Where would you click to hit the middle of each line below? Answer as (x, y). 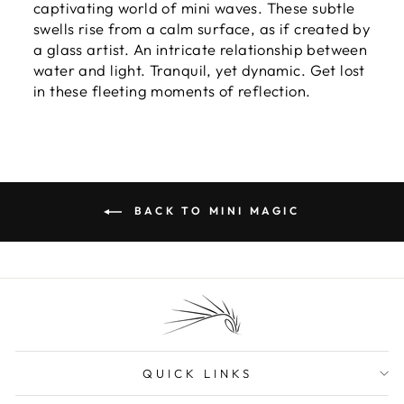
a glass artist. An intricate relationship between (201, 49)
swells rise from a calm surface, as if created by (202, 28)
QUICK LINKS (197, 373)
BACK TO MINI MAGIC (215, 210)
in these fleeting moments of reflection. (172, 90)
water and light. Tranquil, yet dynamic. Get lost (199, 69)
